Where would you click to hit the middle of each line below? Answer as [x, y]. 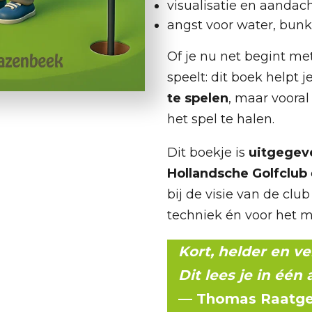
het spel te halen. [220, 119]
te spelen [197, 98]
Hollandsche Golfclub [237, 173]
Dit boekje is [208, 152]
